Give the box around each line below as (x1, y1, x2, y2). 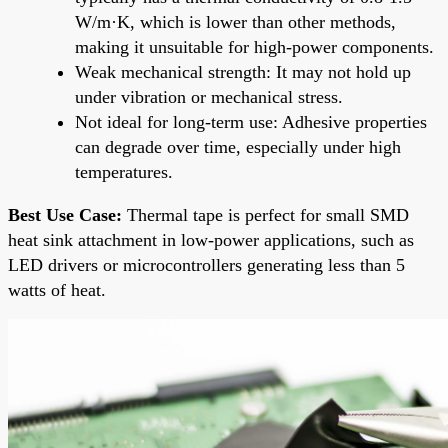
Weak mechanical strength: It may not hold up (75, 61, 411, 82)
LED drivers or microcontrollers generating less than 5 (8, 254, 405, 275)
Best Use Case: (8, 204, 122, 225)
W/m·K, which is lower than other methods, (75, 11, 396, 32)
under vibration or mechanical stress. (75, 86, 343, 107)
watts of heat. (8, 279, 106, 300)
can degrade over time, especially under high (75, 136, 401, 157)
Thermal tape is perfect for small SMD (122, 204, 409, 225)
